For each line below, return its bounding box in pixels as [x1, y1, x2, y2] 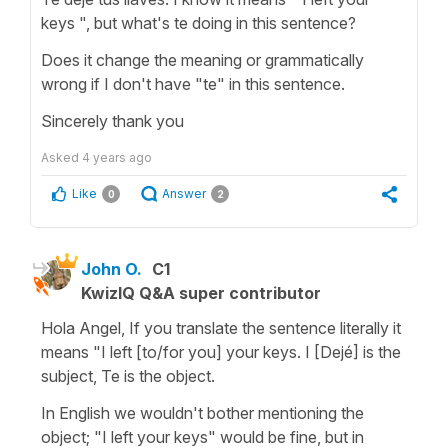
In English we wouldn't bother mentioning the [41, 402, 364, 423]
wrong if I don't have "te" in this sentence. [41, 73, 345, 94]
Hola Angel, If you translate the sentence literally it [41, 317, 401, 338]
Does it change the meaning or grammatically [41, 49, 364, 70]
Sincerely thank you [41, 110, 184, 131]
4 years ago [82, 149, 152, 165]
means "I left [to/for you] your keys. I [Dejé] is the [41, 341, 401, 362]
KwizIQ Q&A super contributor [81, 282, 321, 303]
